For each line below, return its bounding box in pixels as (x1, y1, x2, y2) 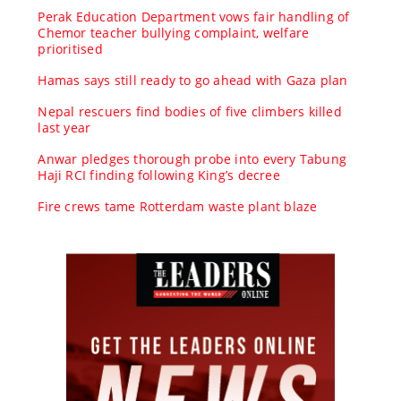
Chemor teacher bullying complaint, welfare (38, 23, 310, 41)
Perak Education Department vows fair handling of (38, 7, 350, 25)
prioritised (38, 39, 103, 57)
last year (38, 118, 91, 136)
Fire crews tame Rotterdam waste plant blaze (38, 197, 318, 215)
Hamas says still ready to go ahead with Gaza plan (38, 71, 348, 89)
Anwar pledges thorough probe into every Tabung (38, 149, 347, 167)
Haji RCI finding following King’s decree (38, 166, 280, 183)
